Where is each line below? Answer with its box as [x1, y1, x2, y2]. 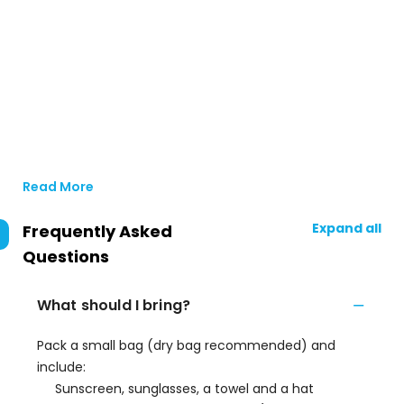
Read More [23, 178, 94, 196]
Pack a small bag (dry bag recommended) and [37, 336, 335, 354]
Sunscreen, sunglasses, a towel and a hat [55, 380, 314, 398]
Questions [23, 245, 109, 268]
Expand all [312, 219, 381, 237]
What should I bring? [37, 295, 190, 316]
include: [37, 358, 86, 376]
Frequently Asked [23, 220, 172, 243]
